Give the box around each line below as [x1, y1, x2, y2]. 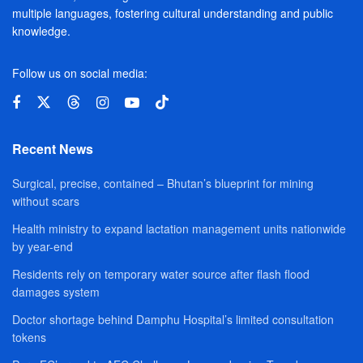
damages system [12, 283, 100, 300]
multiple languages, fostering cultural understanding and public [12, 4, 333, 21]
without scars [12, 192, 79, 209]
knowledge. [12, 22, 70, 39]
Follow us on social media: [12, 64, 147, 81]
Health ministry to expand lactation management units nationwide [12, 220, 346, 237]
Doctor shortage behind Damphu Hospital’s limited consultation [12, 310, 334, 327]
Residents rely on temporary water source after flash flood [12, 265, 310, 282]
